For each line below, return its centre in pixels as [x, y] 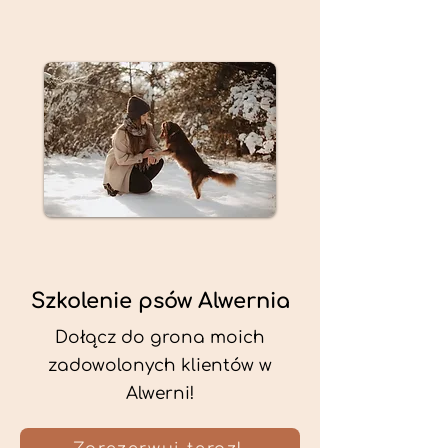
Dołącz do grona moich [160, 337]
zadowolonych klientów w [160, 365]
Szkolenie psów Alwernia [160, 301]
